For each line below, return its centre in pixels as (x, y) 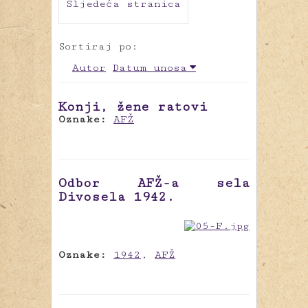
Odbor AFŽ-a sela (154, 183)
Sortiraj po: (98, 47)
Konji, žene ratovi (133, 107)
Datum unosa (150, 68)
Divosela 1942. (117, 197)
